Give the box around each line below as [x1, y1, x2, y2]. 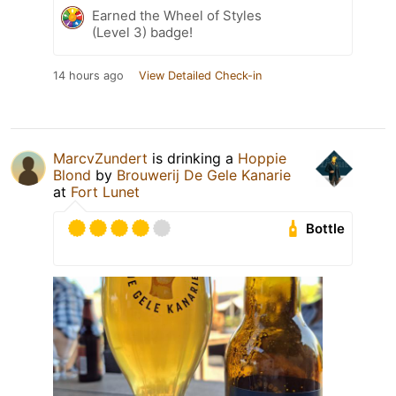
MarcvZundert [53, 149, 148, 168]
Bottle [306, 220, 346, 238]
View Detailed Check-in [139, 69, 262, 83]
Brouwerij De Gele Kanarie [117, 166, 291, 185]
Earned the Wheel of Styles [92, 7, 262, 25]
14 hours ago [53, 69, 124, 83]
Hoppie [238, 149, 286, 168]
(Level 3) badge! [92, 24, 193, 42]
